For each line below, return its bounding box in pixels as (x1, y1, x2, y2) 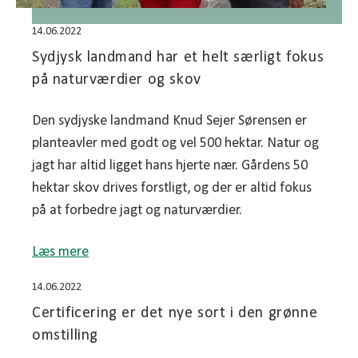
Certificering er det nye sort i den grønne (32, 305, 318, 322)
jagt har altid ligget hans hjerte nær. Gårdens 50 (32, 158, 308, 174)
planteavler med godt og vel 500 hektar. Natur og (32, 136, 319, 152)
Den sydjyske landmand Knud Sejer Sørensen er (32, 113, 307, 129)
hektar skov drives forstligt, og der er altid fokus (32, 181, 312, 197)
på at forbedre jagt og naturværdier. (32, 203, 242, 219)
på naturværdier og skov (32, 72, 201, 89)
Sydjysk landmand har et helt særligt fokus (32, 50, 324, 66)
